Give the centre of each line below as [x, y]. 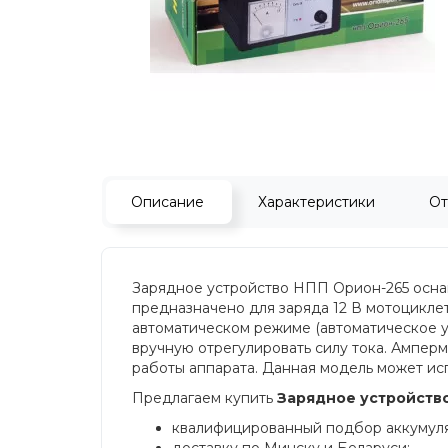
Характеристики [316, 202]
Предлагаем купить [204, 398]
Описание [167, 202]
